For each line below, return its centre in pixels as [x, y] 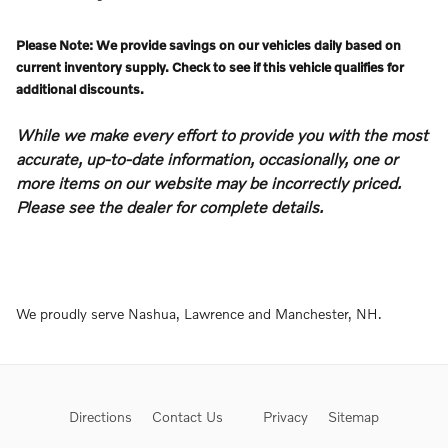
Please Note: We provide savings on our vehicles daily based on [208, 44]
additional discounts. [81, 88]
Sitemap [353, 416]
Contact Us [187, 416]
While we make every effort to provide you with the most [222, 134]
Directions [100, 416]
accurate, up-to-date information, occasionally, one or [207, 158]
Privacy [285, 416]
